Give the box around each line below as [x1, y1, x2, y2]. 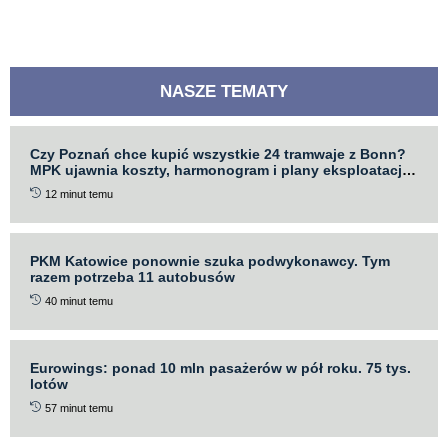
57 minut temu [45, 401, 113, 414]
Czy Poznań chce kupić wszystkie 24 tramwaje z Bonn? [30, 145, 406, 162]
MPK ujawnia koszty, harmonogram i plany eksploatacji [30, 161, 406, 178]
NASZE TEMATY [160, 81, 288, 101]
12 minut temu [45, 187, 113, 200]
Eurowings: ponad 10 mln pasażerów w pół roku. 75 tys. [30, 359, 411, 376]
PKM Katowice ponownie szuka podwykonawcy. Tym [30, 252, 390, 269]
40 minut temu [45, 294, 113, 307]
